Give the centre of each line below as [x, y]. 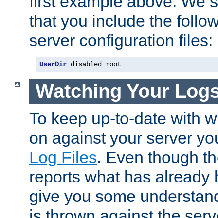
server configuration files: [121, 40]
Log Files [63, 157]
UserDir [53, 64]
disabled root [94, 64]
